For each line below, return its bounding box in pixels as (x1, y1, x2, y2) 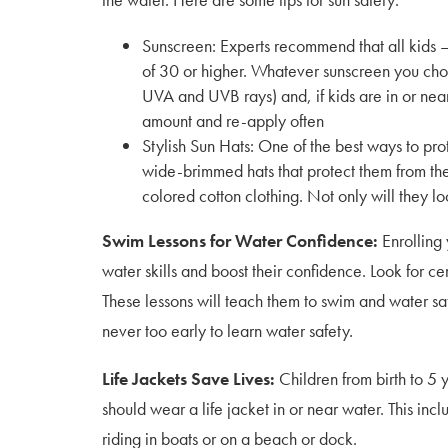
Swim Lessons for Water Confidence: (102, 229, 382, 252)
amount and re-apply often (142, 109, 324, 132)
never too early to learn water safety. (102, 319, 353, 342)
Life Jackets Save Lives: (102, 367, 275, 390)
